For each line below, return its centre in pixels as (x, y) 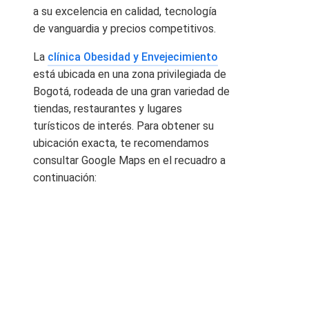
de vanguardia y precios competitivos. (124, 29)
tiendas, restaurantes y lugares (108, 109)
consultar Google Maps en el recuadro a (129, 161)
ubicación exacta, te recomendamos (121, 143)
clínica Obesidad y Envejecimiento (133, 57)
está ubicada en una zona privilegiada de (130, 74)
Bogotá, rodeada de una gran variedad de (131, 92)
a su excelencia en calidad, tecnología (125, 12)
